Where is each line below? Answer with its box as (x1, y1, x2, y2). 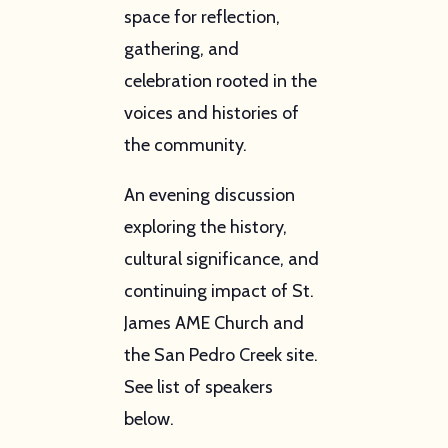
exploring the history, (123, 215, 287, 238)
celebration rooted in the (123, 69, 317, 92)
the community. (123, 133, 247, 156)
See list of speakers (123, 375, 273, 398)
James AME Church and (123, 311, 304, 334)
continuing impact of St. (123, 279, 314, 302)
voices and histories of (123, 101, 299, 124)
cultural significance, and (123, 247, 319, 270)
